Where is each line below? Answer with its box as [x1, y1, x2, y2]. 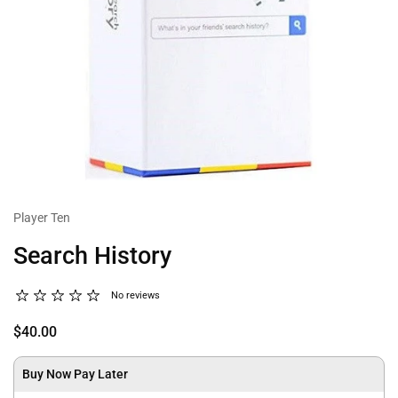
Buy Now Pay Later [22, 367, 128, 381]
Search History [13, 242, 171, 270]
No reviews [111, 290, 160, 301]
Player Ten [13, 211, 70, 225]
